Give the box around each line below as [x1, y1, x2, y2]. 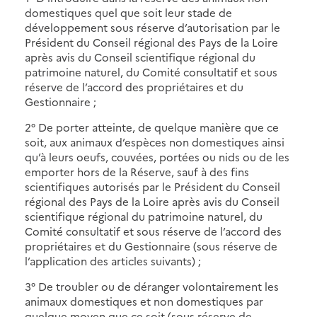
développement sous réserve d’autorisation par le [25, 19, 280, 35]
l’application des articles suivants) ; [25, 253, 201, 268]
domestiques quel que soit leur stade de [25, 4, 232, 20]
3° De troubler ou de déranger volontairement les [25, 278, 279, 294]
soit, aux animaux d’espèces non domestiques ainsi [25, 134, 284, 149]
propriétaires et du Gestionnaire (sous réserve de [25, 238, 277, 253]
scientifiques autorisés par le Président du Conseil [25, 178, 280, 194]
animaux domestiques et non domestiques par [25, 293, 263, 309]
